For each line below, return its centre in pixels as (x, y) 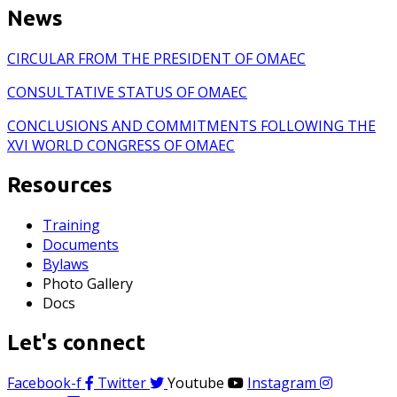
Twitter (122, 382)
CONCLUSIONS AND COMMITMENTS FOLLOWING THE (191, 126)
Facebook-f (44, 382)
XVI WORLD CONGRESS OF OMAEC (121, 146)
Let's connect (76, 343)
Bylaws (66, 265)
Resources (60, 185)
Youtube (196, 382)
